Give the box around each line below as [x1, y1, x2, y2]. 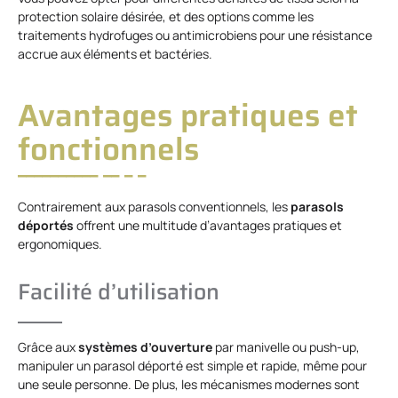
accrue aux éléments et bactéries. [18, 44, 212, 62]
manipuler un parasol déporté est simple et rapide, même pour [18, 356, 367, 374]
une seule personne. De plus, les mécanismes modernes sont [18, 375, 360, 393]
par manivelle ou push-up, [212, 338, 360, 355]
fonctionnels [18, 123, 199, 173]
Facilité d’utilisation [18, 274, 219, 309]
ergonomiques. [18, 235, 102, 252]
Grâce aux [18, 338, 78, 355]
